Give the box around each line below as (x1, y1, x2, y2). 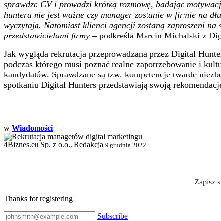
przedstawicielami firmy (4, 30, 92, 40)
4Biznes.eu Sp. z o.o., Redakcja (4, 140, 103, 148)
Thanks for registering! (4, 194, 75, 203)
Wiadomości (12, 123, 53, 132)
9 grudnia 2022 (105, 141, 146, 148)
